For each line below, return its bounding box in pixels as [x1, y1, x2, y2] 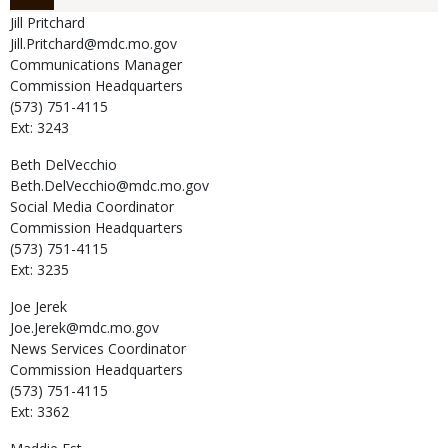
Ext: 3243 [10, 117, 69, 137]
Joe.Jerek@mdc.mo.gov [10, 317, 159, 337]
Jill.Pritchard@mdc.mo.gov [10, 33, 177, 53]
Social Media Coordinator [10, 196, 174, 216]
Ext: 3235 [10, 259, 69, 279]
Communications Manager [10, 54, 182, 74]
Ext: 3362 [10, 401, 69, 421]
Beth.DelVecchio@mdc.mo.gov [10, 175, 209, 195]
